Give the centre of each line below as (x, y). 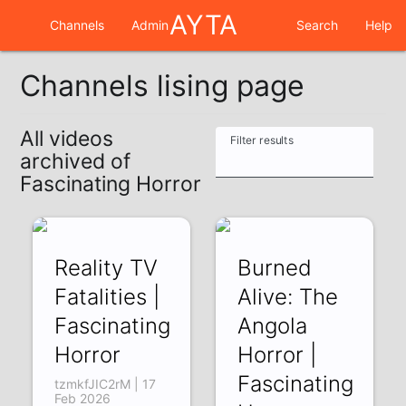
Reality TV (106, 267)
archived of (76, 162)
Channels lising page (163, 86)
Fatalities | (107, 296)
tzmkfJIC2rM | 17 (106, 383)
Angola (272, 325)
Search (317, 25)
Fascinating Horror (111, 184)
